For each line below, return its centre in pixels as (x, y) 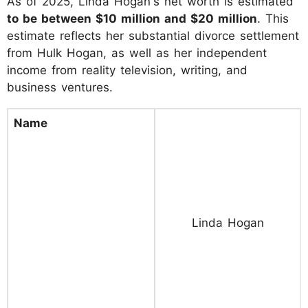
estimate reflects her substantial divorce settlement (153, 35)
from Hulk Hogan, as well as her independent (137, 53)
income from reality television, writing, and (127, 70)
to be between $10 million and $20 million (132, 18)
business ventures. (60, 87)
